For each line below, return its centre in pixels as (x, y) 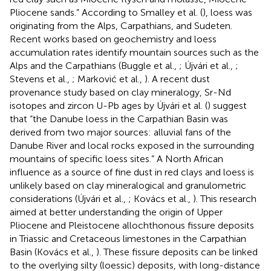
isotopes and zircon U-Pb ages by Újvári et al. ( (109, 105)
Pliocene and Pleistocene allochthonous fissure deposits (132, 225)
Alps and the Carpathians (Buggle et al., (94, 65)
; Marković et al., (108, 79)
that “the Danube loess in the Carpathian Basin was (119, 119)
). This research (225, 198)
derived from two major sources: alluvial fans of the (120, 132)
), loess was (227, 12)
